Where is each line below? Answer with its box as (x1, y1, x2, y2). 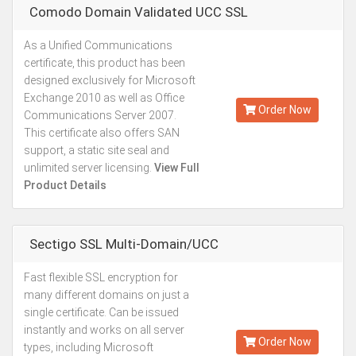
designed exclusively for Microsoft (24, 74, 195, 87)
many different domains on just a (24, 288, 189, 301)
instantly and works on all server (24, 323, 184, 336)
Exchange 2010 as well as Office (24, 91, 184, 104)
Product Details (24, 179, 106, 192)
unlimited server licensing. (24, 161, 152, 174)
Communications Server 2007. (24, 109, 176, 122)
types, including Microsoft (24, 341, 153, 354)
